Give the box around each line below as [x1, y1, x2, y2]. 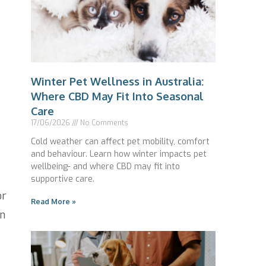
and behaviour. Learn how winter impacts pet [31, 148, 207, 160]
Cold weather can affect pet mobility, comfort [31, 136, 210, 148]
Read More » [31, 197, 76, 207]
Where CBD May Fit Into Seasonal [31, 90, 204, 103]
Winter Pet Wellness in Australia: [31, 75, 204, 88]
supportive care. [31, 173, 94, 185]
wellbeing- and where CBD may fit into [31, 161, 180, 173]
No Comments [78, 118, 128, 128]
